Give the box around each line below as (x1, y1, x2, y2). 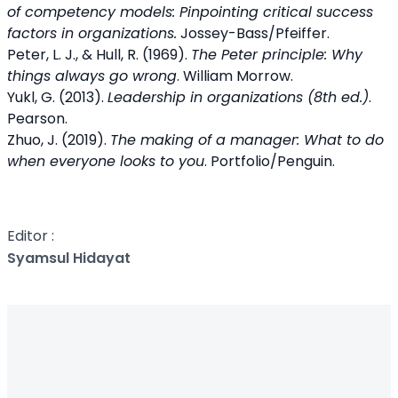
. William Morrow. (177, 66, 293, 86)
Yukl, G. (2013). (7, 87, 107, 107)
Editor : (7, 226, 54, 246)
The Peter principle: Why (191, 44, 362, 65)
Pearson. (7, 108, 68, 129)
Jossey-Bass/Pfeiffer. (177, 23, 330, 44)
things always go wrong (7, 66, 177, 86)
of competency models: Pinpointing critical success (7, 2, 373, 22)
